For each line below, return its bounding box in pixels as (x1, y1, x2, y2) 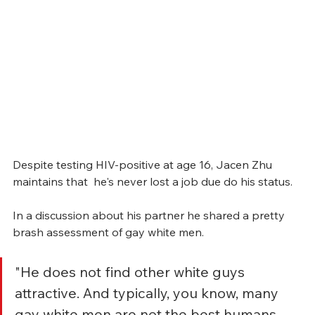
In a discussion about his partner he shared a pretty (13, 207, 288, 222)
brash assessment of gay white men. (13, 224, 207, 239)
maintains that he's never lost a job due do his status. (13, 174, 298, 188)
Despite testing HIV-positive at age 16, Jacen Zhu (13, 157, 275, 172)
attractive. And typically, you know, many (15, 283, 282, 302)
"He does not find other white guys (15, 262, 248, 281)
